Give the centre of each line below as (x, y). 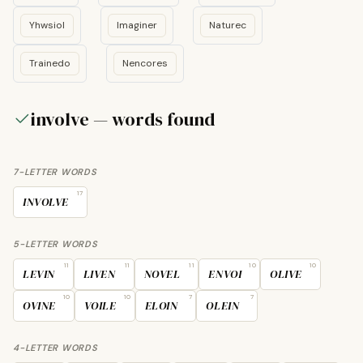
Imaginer (137, 25)
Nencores (145, 63)
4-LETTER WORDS (56, 348)
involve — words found (123, 119)
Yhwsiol (47, 25)
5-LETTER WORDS (56, 244)
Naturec (228, 25)
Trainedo (50, 63)
